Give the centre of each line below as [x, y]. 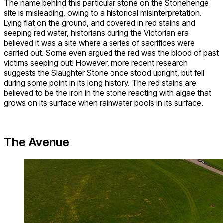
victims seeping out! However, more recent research [96, 62]
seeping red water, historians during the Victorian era [96, 33]
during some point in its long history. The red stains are [100, 82]
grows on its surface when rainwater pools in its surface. [104, 102]
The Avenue [37, 142]
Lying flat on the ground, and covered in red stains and [100, 23]
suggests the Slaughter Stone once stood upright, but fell [104, 72]
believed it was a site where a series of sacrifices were [99, 43]
